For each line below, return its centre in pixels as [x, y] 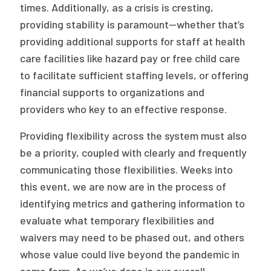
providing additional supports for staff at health [133, 41]
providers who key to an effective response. [124, 109]
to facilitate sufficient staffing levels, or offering [135, 75]
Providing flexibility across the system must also [134, 135]
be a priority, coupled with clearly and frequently [134, 152]
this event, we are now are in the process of [123, 186]
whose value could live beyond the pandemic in [130, 254]
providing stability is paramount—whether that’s [132, 24]
